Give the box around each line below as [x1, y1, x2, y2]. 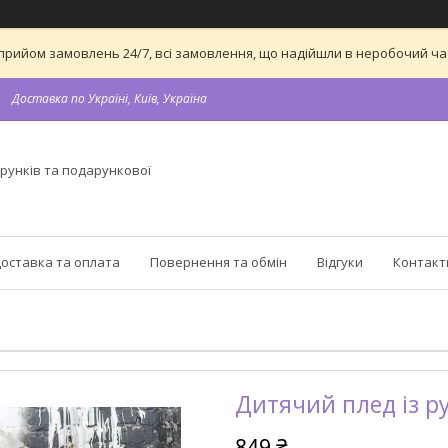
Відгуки [317, 253, 363, 271]
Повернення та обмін [150, 253, 287, 271]
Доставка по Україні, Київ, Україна [12, 90, 207, 107]
